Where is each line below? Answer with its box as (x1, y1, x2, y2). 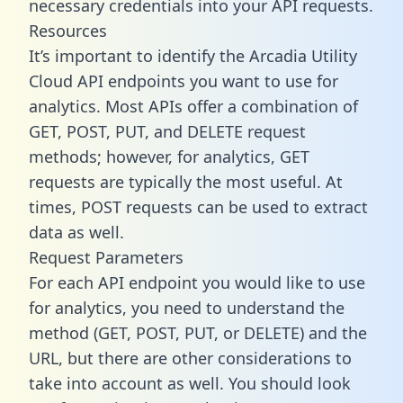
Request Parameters (29, 246, 184, 268)
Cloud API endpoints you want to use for (29, 69, 338, 92)
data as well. (29, 220, 124, 243)
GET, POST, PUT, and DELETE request (29, 120, 306, 142)
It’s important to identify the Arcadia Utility (29, 44, 357, 67)
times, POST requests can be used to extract (29, 195, 368, 218)
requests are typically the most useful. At (29, 170, 343, 193)
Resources (29, 19, 107, 41)
